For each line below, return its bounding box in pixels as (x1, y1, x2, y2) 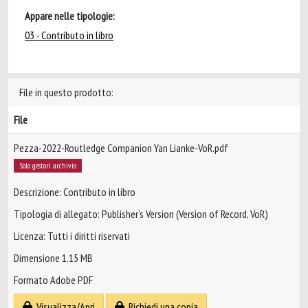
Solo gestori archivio (19, 160, 76, 170)
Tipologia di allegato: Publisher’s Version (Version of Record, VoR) (14, 207, 268, 221)
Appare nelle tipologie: (25, 9, 115, 23)
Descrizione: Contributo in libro (14, 185, 135, 199)
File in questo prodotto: (19, 85, 113, 99)
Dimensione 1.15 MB (14, 251, 93, 265)
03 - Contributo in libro (25, 28, 113, 42)
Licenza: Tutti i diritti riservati (14, 229, 130, 243)
